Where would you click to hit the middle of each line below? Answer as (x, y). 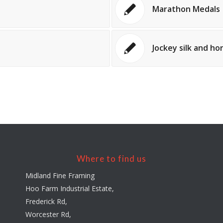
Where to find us (111, 158)
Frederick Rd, (47, 201)
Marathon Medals (186, 9)
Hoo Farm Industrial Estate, (70, 188)
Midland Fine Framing (60, 175)
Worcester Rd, (49, 214)
